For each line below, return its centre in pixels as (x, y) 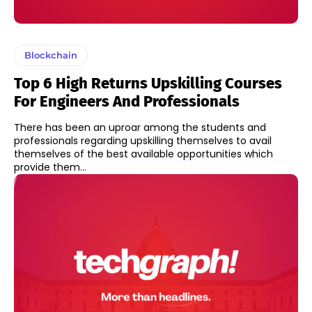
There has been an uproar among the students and (140, 128)
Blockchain (51, 55)
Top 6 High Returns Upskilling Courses (148, 84)
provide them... (50, 167)
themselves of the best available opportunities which (143, 154)
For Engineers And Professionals (127, 102)
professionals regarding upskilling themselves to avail (143, 141)
